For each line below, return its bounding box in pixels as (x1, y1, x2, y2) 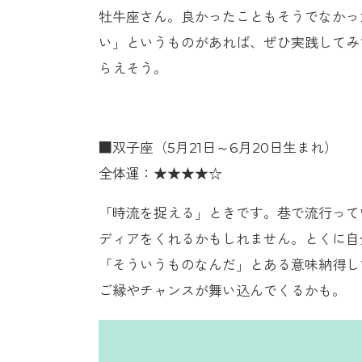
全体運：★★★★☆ (99, 165, 222, 182)
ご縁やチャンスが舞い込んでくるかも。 (99, 282, 346, 299)
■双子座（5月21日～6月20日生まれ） (99, 139, 338, 156)
